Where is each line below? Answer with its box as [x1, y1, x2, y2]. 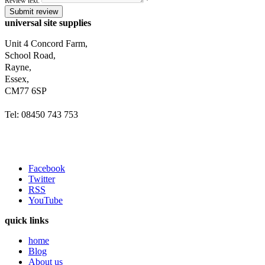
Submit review [9, 7, 58, 16]
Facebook [28, 163, 65, 173]
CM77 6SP [5, 85, 47, 96]
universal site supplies [5, 17, 91, 28]
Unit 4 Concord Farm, [5, 38, 88, 49]
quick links [5, 215, 49, 225]
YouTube [28, 195, 63, 205]
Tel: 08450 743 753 [5, 109, 78, 119]
